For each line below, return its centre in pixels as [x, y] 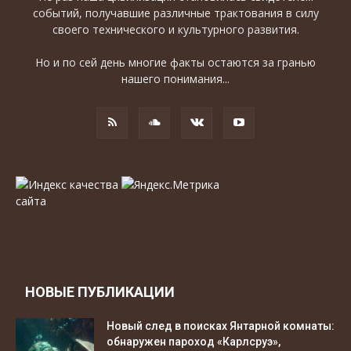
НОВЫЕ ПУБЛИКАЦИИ [100, 292]
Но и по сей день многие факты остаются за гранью [175, 63]
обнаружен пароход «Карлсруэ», [194, 342]
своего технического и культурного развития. [175, 30]
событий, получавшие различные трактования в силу [175, 13]
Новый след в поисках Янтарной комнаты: [221, 326]
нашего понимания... [175, 79]
